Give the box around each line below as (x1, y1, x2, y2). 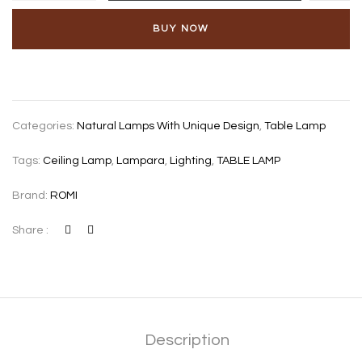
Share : (12, 225, 48, 236)
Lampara (116, 155, 165, 166)
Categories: (12, 120, 77, 132)
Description (144, 332, 229, 348)
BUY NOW (153, 23, 209, 34)
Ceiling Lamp (43, 155, 112, 166)
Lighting (170, 155, 212, 166)
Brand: (12, 190, 50, 201)
